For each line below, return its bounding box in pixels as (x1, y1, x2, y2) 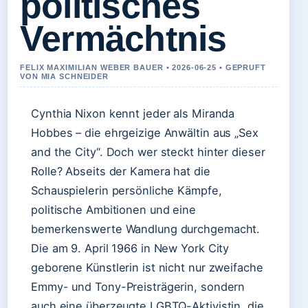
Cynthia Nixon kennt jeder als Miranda (31, 107, 235, 120)
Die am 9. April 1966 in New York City (31, 241, 230, 255)
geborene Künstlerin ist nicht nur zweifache (31, 261, 263, 274)
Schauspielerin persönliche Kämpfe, (31, 184, 222, 197)
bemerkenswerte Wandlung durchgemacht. (31, 222, 261, 236)
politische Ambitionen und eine (31, 203, 196, 217)
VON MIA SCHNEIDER (20, 72, 109, 80)
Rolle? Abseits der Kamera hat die (31, 164, 210, 178)
